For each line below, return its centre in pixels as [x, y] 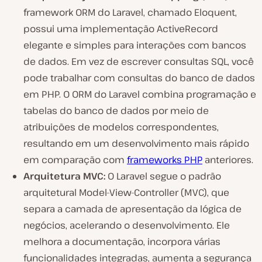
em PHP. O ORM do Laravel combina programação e [140, 94]
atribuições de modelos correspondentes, [121, 127]
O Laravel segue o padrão [163, 176]
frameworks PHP [165, 159]
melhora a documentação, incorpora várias [122, 241]
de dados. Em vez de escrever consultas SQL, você [139, 61]
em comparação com [75, 159]
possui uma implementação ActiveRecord [121, 28]
